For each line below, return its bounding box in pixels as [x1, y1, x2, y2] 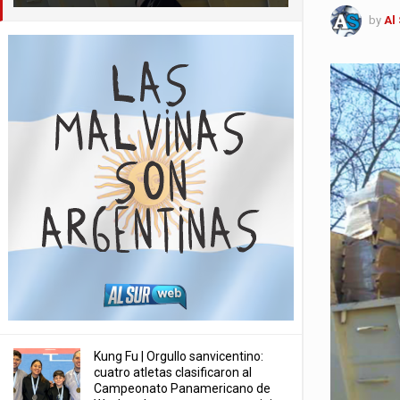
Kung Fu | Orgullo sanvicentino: [94, 349, 263, 363]
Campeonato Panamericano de [94, 381, 271, 396]
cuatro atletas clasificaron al [94, 365, 252, 379]
